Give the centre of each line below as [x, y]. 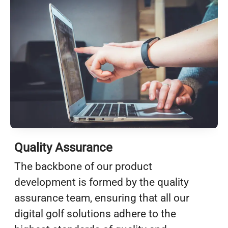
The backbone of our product [83, 166]
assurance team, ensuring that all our [102, 198]
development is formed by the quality [102, 182]
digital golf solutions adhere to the [95, 213]
